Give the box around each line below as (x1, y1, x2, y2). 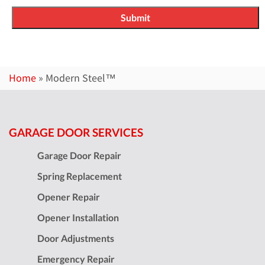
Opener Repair (37, 190, 100, 202)
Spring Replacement (37, 170, 122, 182)
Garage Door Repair (37, 149, 121, 161)
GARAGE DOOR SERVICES (9, 125, 143, 139)
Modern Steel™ (46, 71, 116, 85)
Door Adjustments (37, 232, 114, 244)
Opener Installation (37, 211, 119, 223)
